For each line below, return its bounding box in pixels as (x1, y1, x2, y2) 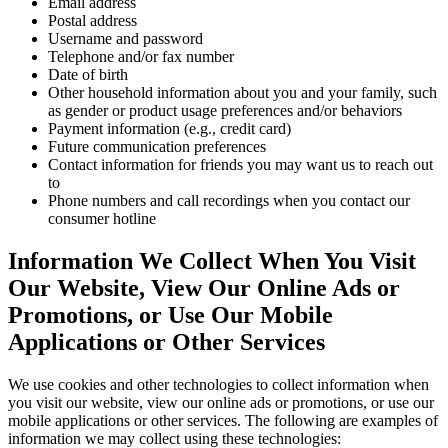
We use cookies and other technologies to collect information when (8, 376, 429, 394)
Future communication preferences (48, 138, 266, 156)
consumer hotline (48, 210, 156, 228)
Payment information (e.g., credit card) (48, 120, 291, 138)
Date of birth (48, 66, 128, 84)
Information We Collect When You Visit (8, 248, 416, 275)
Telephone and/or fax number (48, 48, 234, 66)
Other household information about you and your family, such (48, 84, 437, 102)
